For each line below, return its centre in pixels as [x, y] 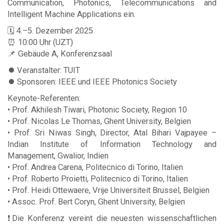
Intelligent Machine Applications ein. [71, 14]
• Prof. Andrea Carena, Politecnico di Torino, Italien [95, 167]
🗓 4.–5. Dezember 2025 [50, 30]
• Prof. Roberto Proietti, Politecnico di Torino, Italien [98, 178]
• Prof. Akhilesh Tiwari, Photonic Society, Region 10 [97, 109]
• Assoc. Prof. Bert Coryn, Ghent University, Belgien [96, 201]
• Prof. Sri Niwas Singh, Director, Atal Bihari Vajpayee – [112, 132]
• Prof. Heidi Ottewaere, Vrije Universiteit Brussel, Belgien [108, 190]
